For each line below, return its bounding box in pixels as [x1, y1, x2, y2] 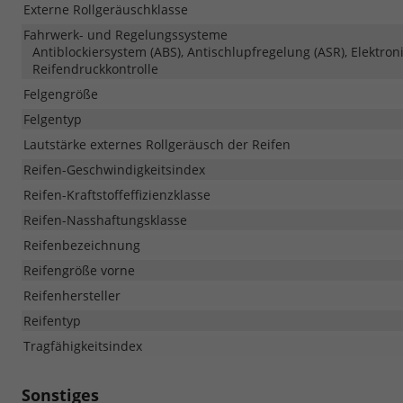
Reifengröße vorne [23, 261, 135, 279]
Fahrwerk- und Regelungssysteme [23, 25, 228, 43]
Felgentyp [23, 110, 82, 128]
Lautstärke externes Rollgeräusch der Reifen [23, 135, 291, 153]
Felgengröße [23, 85, 98, 103]
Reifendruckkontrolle [32, 59, 158, 77]
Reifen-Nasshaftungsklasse [23, 210, 187, 228]
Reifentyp [23, 311, 81, 329]
